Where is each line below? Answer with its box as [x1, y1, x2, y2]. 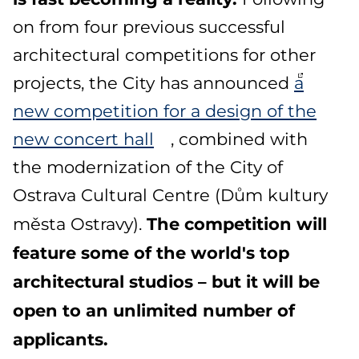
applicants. [13, 326, 108, 350]
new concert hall [13, 127, 154, 149]
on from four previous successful [13, 15, 285, 37]
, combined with [171, 127, 309, 149]
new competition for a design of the [13, 99, 317, 121]
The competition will [147, 211, 327, 235]
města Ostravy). [13, 212, 147, 234]
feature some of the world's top [13, 240, 289, 264]
